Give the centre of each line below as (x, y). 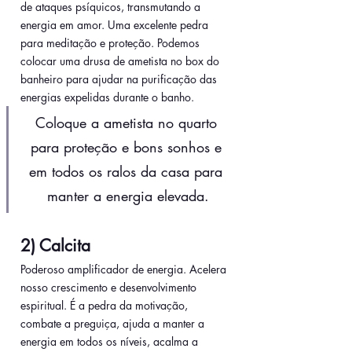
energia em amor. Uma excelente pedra (116, 25)
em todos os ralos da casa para (128, 172)
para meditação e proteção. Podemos (112, 43)
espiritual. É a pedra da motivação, (106, 306)
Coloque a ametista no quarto (128, 123)
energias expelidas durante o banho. (107, 97)
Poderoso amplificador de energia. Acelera (125, 269)
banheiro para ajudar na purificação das (120, 79)
